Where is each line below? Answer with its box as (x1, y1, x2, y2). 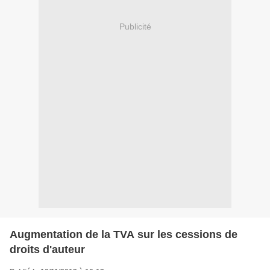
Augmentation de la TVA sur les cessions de (10, 228, 237, 240)
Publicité (119, 22, 151, 32)
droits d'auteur (10, 243, 85, 256)
